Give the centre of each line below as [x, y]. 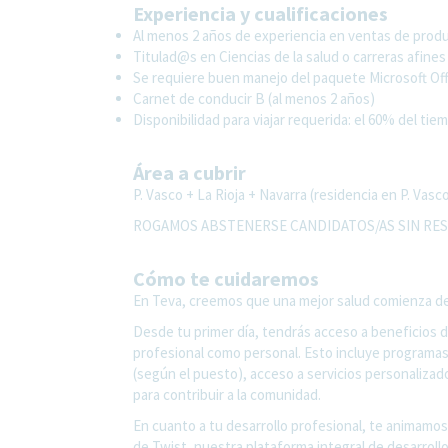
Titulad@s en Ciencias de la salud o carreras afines [289, 56]
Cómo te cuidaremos [226, 278]
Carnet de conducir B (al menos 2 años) [254, 98]
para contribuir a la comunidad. [227, 394]
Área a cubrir [189, 172]
